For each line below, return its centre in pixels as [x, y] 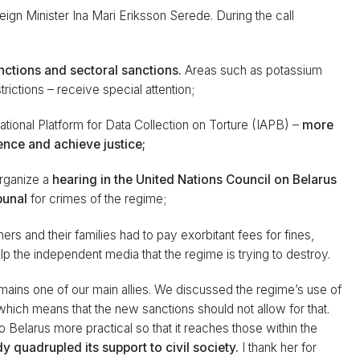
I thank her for [280, 347]
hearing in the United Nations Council [160, 180]
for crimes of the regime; [97, 199]
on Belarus [306, 180]
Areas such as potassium [254, 71]
